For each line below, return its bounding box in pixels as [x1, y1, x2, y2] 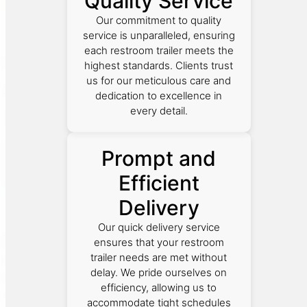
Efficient [118, 171, 199, 196]
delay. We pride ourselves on [90, 266, 228, 280]
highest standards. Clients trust [84, 59, 234, 73]
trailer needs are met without [90, 251, 228, 265]
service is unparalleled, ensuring [82, 29, 235, 42]
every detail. [130, 104, 188, 118]
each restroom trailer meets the [84, 44, 234, 58]
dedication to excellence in [95, 89, 223, 103]
